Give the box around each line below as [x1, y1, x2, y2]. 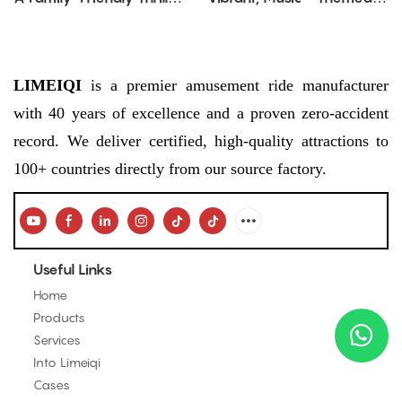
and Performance [13, 31, 131, 50]
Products [33, 310, 86, 326]
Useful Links [33, 259, 113, 278]
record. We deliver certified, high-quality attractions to [13, 131, 389, 150]
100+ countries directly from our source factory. [13, 159, 327, 178]
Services [33, 332, 82, 348]
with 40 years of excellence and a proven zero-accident [13, 103, 389, 122]
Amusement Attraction [206, 10, 362, 29]
